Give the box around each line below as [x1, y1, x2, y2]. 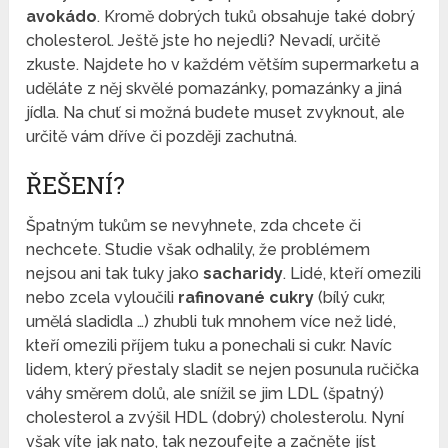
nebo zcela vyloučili [26, 288, 175, 308]
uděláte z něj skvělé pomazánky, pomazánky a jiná [26, 79, 403, 99]
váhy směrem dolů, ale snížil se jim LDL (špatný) [26, 384, 385, 404]
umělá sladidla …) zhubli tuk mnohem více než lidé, [26, 312, 397, 332]
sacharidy [203, 264, 284, 284]
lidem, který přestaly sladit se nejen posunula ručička [26, 360, 420, 380]
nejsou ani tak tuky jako [26, 264, 204, 284]
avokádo [26, 7, 98, 27]
